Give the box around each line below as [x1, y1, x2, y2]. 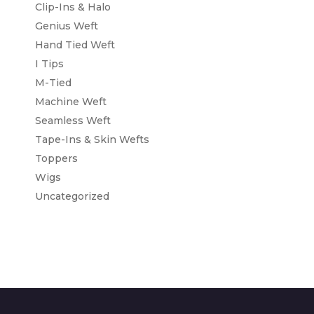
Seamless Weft [35, 114, 111, 127]
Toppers [35, 151, 78, 165]
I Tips [35, 57, 64, 70]
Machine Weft [35, 95, 107, 108]
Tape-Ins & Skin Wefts [35, 132, 149, 146]
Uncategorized [35, 189, 109, 203]
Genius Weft [35, 19, 98, 32]
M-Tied [35, 76, 71, 89]
